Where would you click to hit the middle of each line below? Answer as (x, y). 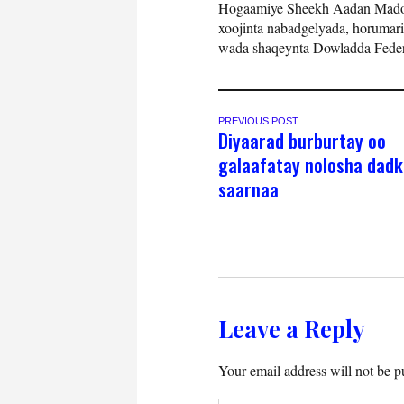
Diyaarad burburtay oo (302, 140)
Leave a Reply (292, 328)
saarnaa (248, 188)
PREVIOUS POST (258, 120)
